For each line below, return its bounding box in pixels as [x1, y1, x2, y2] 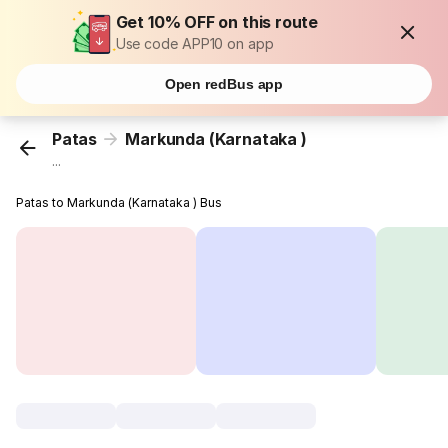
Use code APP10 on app [115, 35, 274, 52]
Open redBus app [164, 76, 284, 92]
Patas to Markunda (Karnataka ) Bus [16, 195, 223, 211]
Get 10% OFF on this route [115, 12, 319, 32]
